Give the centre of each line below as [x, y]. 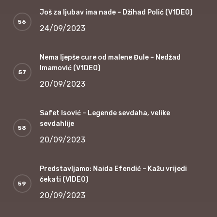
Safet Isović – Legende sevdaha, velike [105, 113]
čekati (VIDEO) [64, 179]
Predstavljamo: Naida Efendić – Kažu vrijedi [113, 169]
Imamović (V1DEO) [70, 68]
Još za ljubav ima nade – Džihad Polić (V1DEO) [116, 12]
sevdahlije [57, 124]
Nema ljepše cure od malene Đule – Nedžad [110, 57]
